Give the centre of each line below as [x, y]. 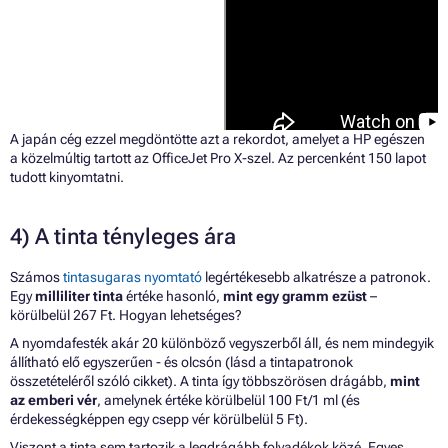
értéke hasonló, [173, 295]
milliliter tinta [79, 295]
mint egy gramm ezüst [295, 295]
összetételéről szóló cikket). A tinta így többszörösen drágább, [200, 380]
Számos [36, 276]
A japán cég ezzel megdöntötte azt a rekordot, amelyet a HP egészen [217, 138]
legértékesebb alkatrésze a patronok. [316, 276]
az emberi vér [53, 399]
